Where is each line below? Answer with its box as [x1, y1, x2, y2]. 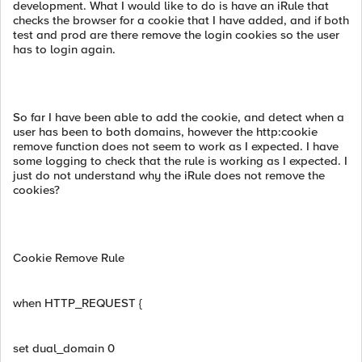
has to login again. [13, 42, 116, 57]
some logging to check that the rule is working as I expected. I [13, 154, 347, 168]
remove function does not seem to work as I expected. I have [13, 139, 339, 154]
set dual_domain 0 [13, 341, 115, 356]
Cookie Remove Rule [13, 250, 124, 265]
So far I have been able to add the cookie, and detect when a [13, 110, 344, 124]
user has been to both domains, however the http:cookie [13, 124, 318, 139]
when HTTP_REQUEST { [13, 296, 142, 310]
